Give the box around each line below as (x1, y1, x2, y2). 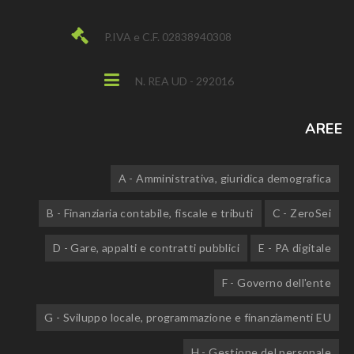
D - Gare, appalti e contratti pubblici (52, 241, 239, 254)
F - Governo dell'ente (221, 276, 331, 289)
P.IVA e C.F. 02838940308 (104, 30, 232, 43)
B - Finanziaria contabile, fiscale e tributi (46, 206, 254, 220)
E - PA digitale (258, 241, 331, 254)
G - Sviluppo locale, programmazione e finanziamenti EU (44, 311, 331, 324)
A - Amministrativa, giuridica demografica (118, 171, 331, 185)
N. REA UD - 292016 (135, 74, 234, 88)
